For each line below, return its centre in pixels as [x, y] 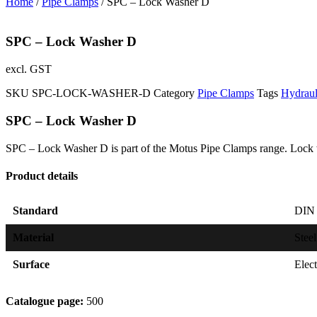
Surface [31, 265]
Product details [42, 175]
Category [174, 93]
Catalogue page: [45, 301]
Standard [35, 211]
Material [33, 238]
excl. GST [29, 69]
